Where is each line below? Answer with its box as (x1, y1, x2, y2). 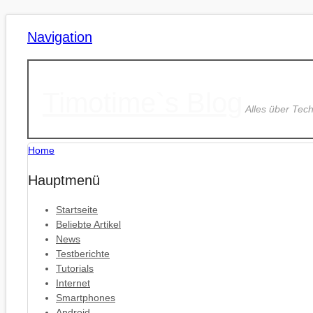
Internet (56, 277, 90, 289)
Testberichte (56, 248, 110, 259)
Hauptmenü (28, 173, 100, 188)
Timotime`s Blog (43, 87, 242, 118)
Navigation (27, 29, 92, 45)
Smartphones (56, 292, 115, 303)
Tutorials (56, 263, 94, 274)
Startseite (56, 204, 98, 215)
